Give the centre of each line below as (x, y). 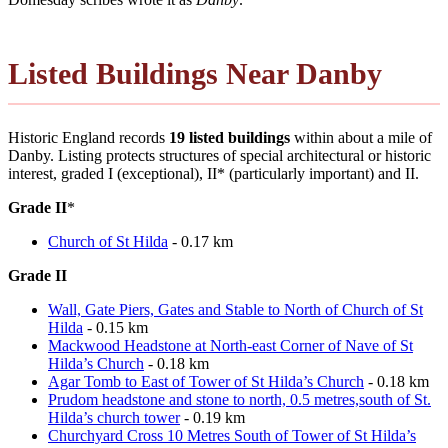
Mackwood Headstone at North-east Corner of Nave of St (230, 345)
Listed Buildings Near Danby (195, 73)
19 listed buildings (229, 137)
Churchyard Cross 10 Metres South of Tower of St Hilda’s (232, 435)
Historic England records (88, 137)
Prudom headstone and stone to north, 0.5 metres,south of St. (239, 399)
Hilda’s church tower (114, 417)
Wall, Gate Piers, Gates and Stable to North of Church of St (235, 309)
